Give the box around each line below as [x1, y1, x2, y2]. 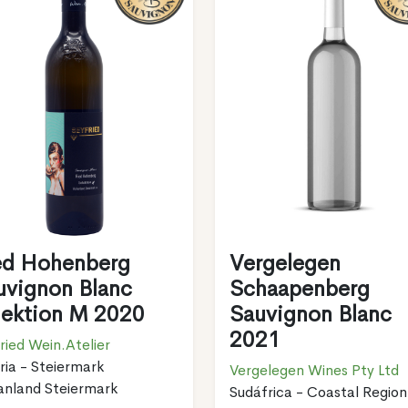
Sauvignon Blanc [229, 300, 392, 328]
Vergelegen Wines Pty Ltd [229, 360, 399, 380]
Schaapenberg [229, 274, 370, 302]
